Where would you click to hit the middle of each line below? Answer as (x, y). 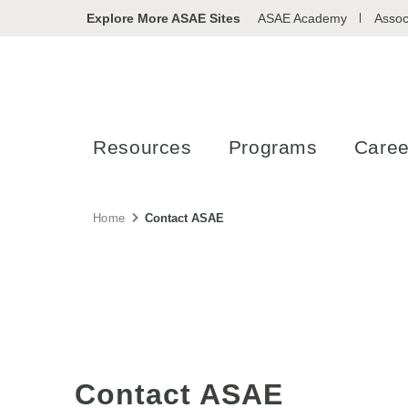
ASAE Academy (302, 18)
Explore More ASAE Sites (163, 18)
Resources (143, 147)
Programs (273, 147)
